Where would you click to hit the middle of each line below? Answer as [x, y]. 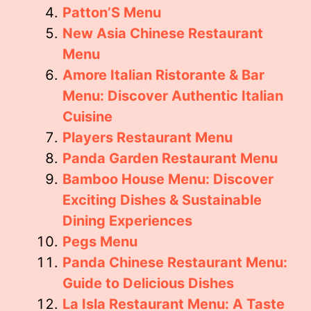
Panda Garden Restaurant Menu [170, 158]
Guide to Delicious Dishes [148, 283]
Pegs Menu [100, 242]
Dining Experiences [127, 221]
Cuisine [87, 117]
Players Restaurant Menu [148, 137]
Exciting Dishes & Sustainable [162, 200]
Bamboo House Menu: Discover [168, 179]
